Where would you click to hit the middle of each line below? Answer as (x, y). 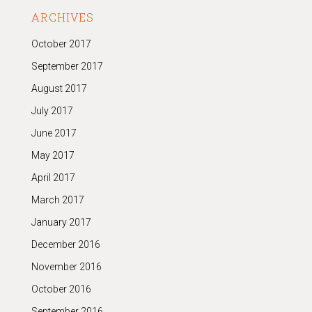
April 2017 (53, 178)
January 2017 (61, 222)
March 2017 (57, 200)
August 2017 (59, 88)
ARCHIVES (62, 17)
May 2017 (53, 155)
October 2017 (61, 44)
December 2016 (65, 244)
